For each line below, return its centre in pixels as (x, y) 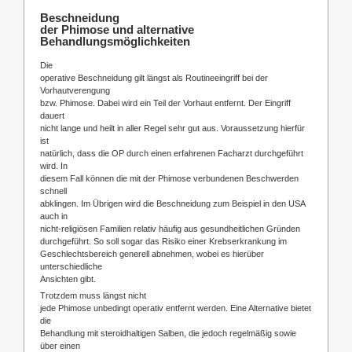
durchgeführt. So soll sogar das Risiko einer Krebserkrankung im (163, 241)
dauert (52, 115)
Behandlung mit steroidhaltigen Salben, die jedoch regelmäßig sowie (168, 333)
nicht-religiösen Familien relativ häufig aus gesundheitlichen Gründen (170, 228)
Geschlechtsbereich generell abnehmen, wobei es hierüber (152, 253)
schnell (53, 191)
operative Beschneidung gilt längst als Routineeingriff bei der (154, 77)
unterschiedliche (71, 266)
